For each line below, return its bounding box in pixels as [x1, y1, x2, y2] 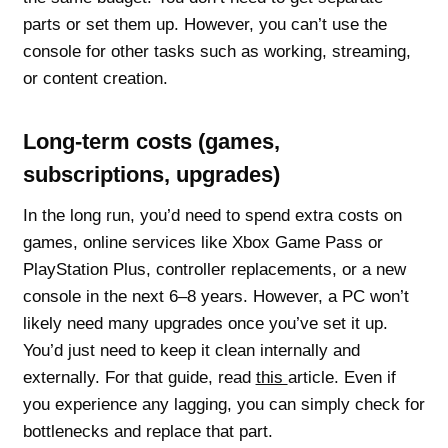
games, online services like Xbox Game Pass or [22, 232, 383, 252]
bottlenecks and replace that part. [22, 421, 273, 441]
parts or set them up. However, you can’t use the [22, 14, 387, 34]
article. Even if [287, 367, 396, 387]
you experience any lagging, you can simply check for [22, 394, 425, 414]
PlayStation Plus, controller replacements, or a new [22, 259, 406, 279]
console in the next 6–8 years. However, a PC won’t [22, 286, 409, 306]
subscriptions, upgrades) [22, 161, 280, 187]
